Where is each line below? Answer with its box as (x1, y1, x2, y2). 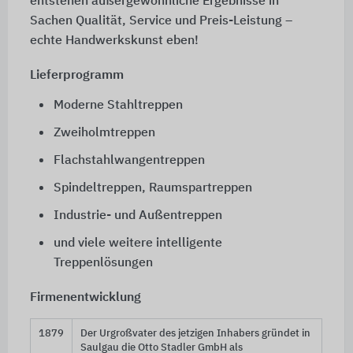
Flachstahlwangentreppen (53, 154, 205, 167)
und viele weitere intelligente (53, 236, 222, 250)
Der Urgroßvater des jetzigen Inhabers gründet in (80, 328, 310, 339)
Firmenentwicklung (29, 291, 141, 304)
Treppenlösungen (53, 256, 153, 269)
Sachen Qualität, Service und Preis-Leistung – (29, 14, 292, 28)
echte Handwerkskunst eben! (29, 34, 199, 47)
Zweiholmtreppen (53, 126, 155, 139)
